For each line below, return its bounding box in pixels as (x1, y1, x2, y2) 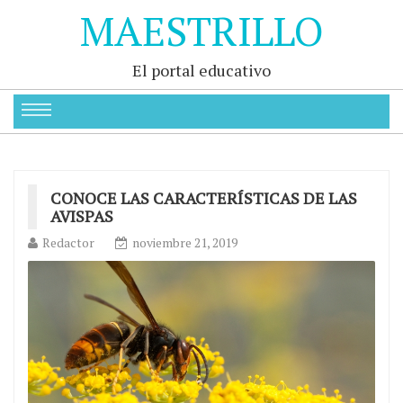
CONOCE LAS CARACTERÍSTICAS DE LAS (50, 187, 357, 209)
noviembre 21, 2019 (132, 234, 237, 251)
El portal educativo (132, 59, 271, 81)
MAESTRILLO (79, 4, 324, 58)
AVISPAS (50, 205, 113, 227)
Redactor (42, 234, 94, 251)
